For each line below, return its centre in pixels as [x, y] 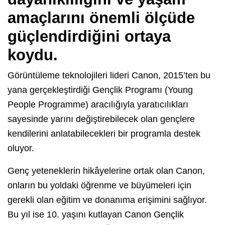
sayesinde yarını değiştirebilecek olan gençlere [101, 119]
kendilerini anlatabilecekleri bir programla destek [104, 134]
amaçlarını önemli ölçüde [101, 18]
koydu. [33, 55]
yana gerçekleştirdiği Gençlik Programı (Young [100, 90]
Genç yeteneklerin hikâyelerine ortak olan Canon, [106, 171]
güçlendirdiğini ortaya [89, 37]
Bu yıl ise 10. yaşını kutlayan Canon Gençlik [96, 215]
